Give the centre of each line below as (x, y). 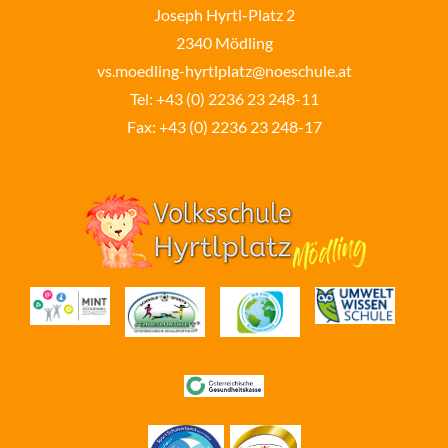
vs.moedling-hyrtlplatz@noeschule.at (224, 70)
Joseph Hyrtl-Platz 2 (224, 14)
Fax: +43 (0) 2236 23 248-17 (224, 126)
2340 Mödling (224, 42)
